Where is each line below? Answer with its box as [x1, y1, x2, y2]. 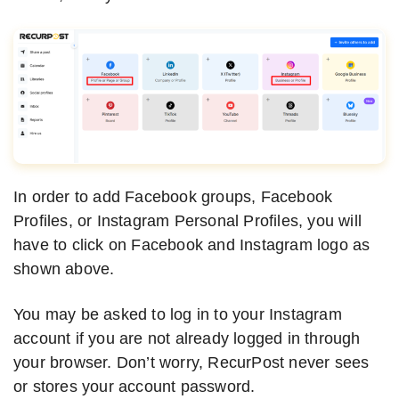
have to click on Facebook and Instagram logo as [13, 236, 370, 255]
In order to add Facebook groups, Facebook [13, 188, 333, 207]
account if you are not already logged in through [13, 330, 361, 348]
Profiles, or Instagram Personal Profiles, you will [13, 212, 362, 231]
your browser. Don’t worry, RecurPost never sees [13, 354, 370, 372]
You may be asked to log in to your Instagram [13, 305, 342, 324]
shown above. [13, 260, 115, 279]
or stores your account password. [13, 378, 256, 396]
